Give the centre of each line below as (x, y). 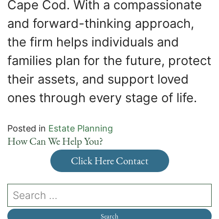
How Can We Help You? (55, 141)
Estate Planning (81, 128)
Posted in (28, 128)
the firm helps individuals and (93, 42)
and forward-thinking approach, (101, 23)
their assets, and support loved (98, 79)
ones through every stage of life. (102, 97)
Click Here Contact (109, 161)
